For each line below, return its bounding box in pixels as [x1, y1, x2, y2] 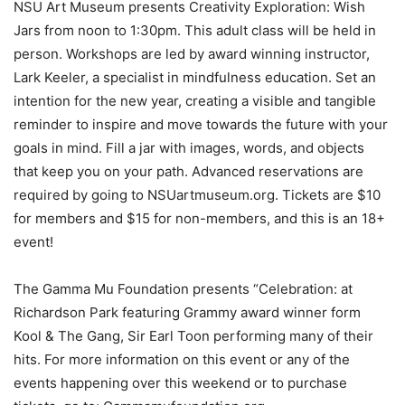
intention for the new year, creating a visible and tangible [14, 92, 376, 110]
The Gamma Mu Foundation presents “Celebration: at [14, 280, 353, 298]
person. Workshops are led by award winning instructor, [14, 45, 370, 63]
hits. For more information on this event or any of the [14, 351, 350, 369]
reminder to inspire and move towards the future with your [14, 116, 388, 134]
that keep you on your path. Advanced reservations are [14, 163, 363, 181]
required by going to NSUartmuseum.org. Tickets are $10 [14, 186, 381, 204]
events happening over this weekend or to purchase [14, 374, 347, 392]
